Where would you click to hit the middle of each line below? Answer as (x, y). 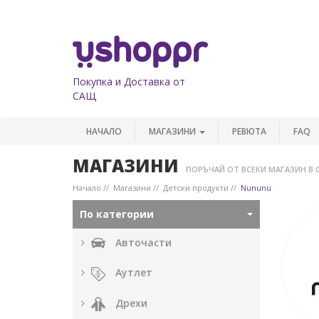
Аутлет (134, 273)
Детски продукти (196, 188)
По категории (118, 214)
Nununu (256, 188)
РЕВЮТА (249, 131)
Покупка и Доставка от (129, 81)
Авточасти (143, 242)
